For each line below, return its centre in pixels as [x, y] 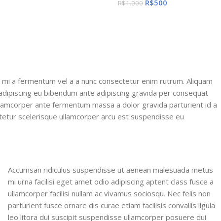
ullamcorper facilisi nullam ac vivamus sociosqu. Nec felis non [110, 193]
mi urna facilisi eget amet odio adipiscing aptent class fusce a [111, 181]
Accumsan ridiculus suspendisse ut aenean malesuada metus [111, 169]
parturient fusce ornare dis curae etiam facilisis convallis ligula [112, 205]
